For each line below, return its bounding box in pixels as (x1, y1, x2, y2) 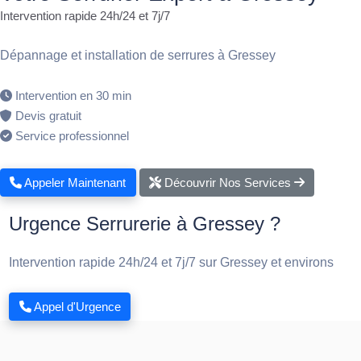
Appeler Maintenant (22, 175, 127, 189)
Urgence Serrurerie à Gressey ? (9, 213, 281, 235)
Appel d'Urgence (31, 299, 121, 313)
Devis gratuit (15, 108, 81, 122)
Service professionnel (15, 128, 129, 143)
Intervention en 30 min (15, 88, 131, 102)
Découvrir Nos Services (164, 175, 291, 189)
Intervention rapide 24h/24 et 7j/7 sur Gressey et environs (9, 255, 334, 270)
